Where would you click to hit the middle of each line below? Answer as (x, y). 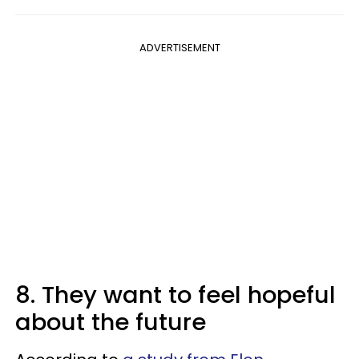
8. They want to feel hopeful (175, 295)
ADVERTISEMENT (179, 48)
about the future (111, 322)
